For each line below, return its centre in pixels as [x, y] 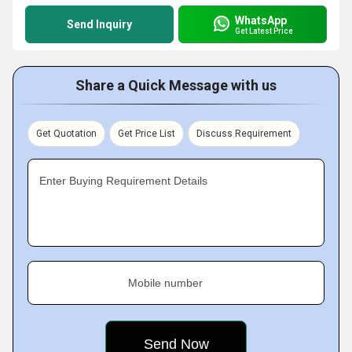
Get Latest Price [264, 31]
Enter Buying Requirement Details [123, 181]
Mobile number [165, 283]
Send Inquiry [99, 24]
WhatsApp [261, 20]
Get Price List [147, 134]
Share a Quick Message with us [176, 85]
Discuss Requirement [244, 134]
